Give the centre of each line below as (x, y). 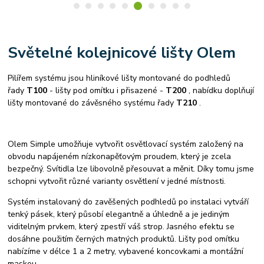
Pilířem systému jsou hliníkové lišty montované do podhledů (119, 78)
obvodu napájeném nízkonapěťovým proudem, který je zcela (120, 157)
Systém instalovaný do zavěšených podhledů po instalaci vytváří (128, 202)
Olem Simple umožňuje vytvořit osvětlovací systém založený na (126, 144)
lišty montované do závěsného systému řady (92, 103)
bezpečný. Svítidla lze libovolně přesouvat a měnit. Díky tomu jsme (131, 169)
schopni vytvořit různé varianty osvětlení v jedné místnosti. (117, 181)
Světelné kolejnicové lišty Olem (122, 52)
